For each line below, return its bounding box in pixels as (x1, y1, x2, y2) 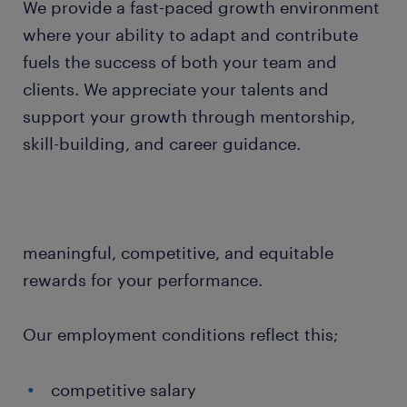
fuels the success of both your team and (23, 52, 337, 72)
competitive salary (51, 380, 201, 400)
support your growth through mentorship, (23, 106, 355, 126)
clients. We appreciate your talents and (23, 79, 329, 99)
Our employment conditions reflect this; (23, 324, 342, 344)
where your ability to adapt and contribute (23, 25, 358, 45)
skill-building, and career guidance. (23, 134, 301, 154)
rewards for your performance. (23, 270, 263, 290)
